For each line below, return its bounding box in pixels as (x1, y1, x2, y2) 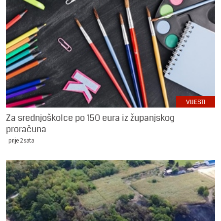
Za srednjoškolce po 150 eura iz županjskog (6, 111, 175, 124)
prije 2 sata (8, 136, 34, 144)
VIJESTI (186, 97, 205, 107)
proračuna (6, 122, 46, 136)
